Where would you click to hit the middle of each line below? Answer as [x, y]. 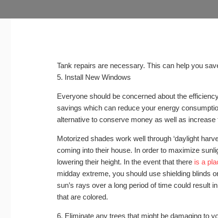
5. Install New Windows [94, 77]
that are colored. [82, 197]
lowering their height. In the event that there [126, 162]
